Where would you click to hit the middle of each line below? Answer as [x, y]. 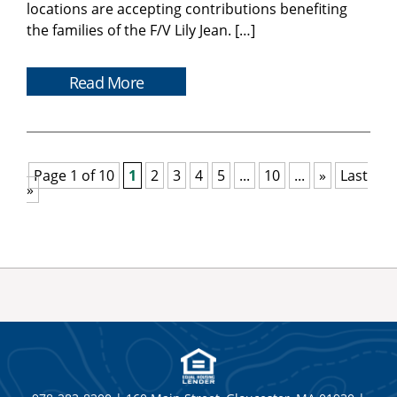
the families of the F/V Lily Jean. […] [141, 31]
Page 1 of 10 [74, 176]
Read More [106, 83]
